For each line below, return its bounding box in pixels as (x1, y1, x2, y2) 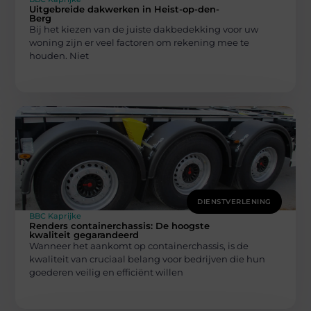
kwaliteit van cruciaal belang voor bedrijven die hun (29, 253, 266, 264)
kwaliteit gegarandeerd (29, 228, 140, 240)
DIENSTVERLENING (197, 196, 271, 206)
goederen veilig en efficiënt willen (29, 266, 184, 278)
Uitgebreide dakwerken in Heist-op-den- (29, 3, 220, 15)
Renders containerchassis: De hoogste (29, 219, 210, 231)
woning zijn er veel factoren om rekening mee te (29, 36, 250, 48)
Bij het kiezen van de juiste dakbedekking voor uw (29, 23, 259, 35)
